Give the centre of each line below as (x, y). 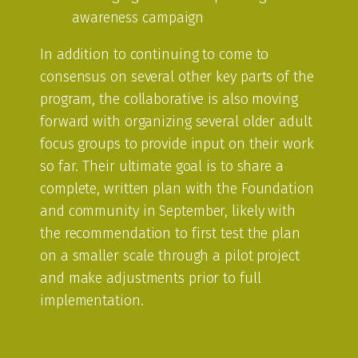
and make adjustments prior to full (151, 278)
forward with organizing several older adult (176, 121)
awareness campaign (138, 18)
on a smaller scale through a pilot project (170, 256)
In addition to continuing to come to (155, 54)
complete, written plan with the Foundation (177, 189)
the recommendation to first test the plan (170, 233)
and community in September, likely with (168, 211)
